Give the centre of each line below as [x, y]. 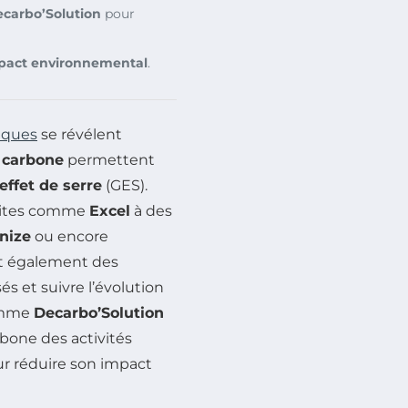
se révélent [80, 134]
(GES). [125, 185]
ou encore [70, 236]
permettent [109, 159]
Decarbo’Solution [99, 312]
